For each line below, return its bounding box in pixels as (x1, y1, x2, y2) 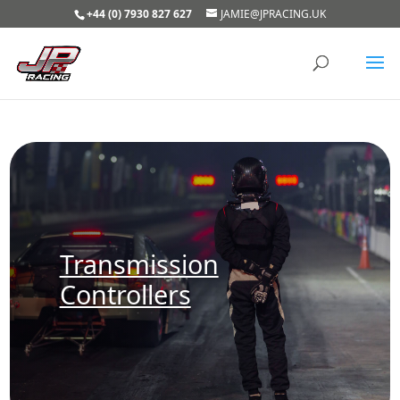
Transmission (59, 246, 219, 281)
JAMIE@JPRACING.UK (221, 6, 326, 21)
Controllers (59, 277, 191, 312)
